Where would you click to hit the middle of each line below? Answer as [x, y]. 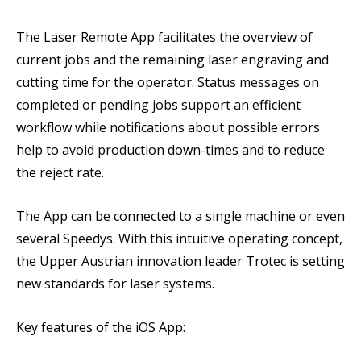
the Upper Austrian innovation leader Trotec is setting [180, 261]
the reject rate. [62, 172]
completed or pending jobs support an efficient [158, 105]
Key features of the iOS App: [101, 327]
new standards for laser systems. [115, 284]
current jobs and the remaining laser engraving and [172, 60]
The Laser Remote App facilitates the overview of [164, 37]
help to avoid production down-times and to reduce [170, 150]
